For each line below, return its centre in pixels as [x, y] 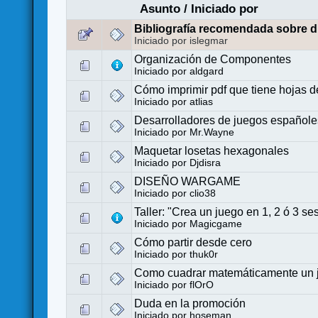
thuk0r [204, 254]
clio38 [203, 193]
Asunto [160, 9]
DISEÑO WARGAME [188, 181]
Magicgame [216, 224]
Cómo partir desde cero [193, 242]
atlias [202, 102]
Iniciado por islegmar [181, 40]
